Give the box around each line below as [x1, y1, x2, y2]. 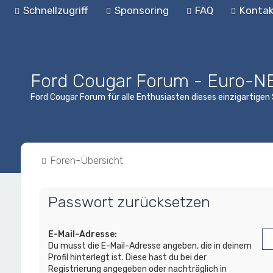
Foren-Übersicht [49, 154, 123, 166]
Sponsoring [115, 4, 169, 16]
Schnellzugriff [23, 4, 88, 16]
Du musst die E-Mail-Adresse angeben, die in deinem [48, 241, 252, 251]
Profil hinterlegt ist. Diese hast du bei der [48, 252, 207, 263]
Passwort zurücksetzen [48, 193, 210, 211]
